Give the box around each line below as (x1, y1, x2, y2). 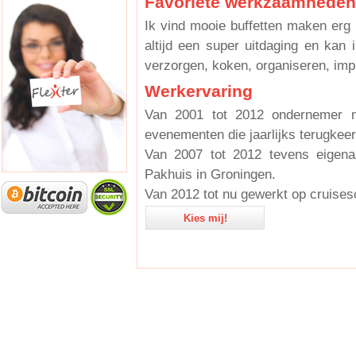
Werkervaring (145, 82, 253, 100)
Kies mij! (183, 212, 227, 224)
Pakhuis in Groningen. (145, 167, 276, 182)
